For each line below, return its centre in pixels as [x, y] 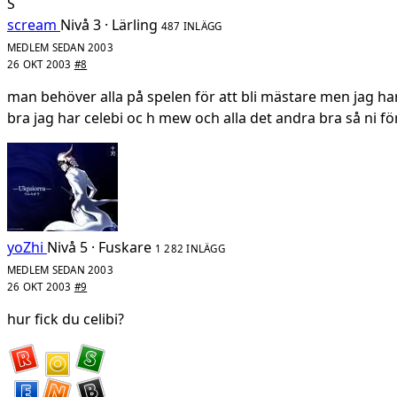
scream [32, 24]
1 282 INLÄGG [190, 248]
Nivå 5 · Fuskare [99, 247]
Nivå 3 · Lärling [109, 24]
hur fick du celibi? [66, 319]
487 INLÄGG [192, 26]
